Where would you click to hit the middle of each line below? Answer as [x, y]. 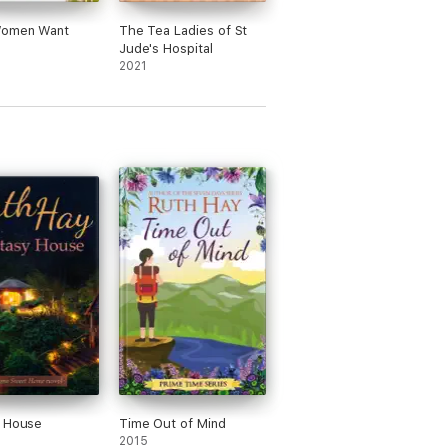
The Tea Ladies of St [183, 30]
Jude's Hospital [165, 48]
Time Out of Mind [172, 423]
